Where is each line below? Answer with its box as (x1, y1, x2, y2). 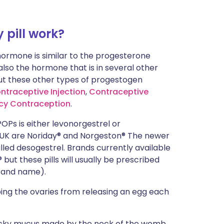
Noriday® (27, 130, 61, 141)
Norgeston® (80, 130, 127, 141)
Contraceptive (89, 86, 148, 97)
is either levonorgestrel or (17, 118, 120, 129)
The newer (127, 130, 169, 141)
